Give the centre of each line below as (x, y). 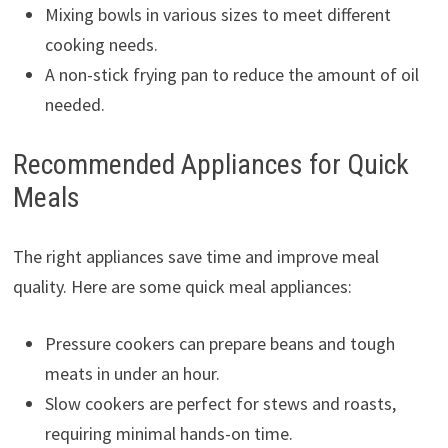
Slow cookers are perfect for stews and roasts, (220, 403)
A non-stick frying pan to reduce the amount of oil (231, 74)
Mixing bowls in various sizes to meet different (217, 14)
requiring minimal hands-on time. (168, 433)
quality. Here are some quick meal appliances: (182, 286)
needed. (74, 104)
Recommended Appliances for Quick (210, 164)
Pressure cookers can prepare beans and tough (219, 343)
